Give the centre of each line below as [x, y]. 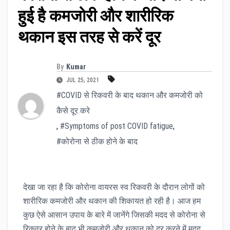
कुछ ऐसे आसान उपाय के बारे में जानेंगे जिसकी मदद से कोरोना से [114, 215]
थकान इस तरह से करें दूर [89, 37]
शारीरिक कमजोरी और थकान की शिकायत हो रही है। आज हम [112, 201]
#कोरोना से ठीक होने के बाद [97, 141]
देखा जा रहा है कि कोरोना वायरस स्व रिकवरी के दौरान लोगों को [114, 187]
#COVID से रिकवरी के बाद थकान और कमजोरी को [130, 95]
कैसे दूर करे [73, 110]
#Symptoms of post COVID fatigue [117, 126]
